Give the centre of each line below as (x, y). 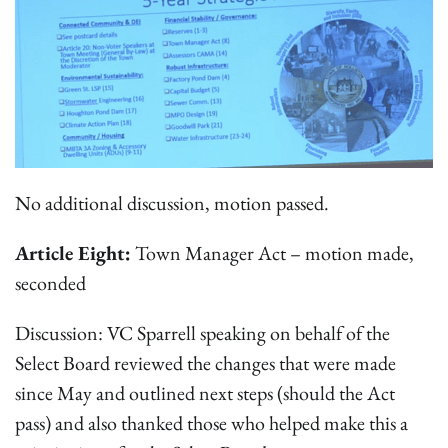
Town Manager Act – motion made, (272, 253)
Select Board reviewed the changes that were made (205, 363)
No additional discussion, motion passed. (172, 203)
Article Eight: (73, 253)
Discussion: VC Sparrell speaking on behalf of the (202, 333)
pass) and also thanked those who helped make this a (211, 423)
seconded (50, 283)
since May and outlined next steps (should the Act (205, 393)
